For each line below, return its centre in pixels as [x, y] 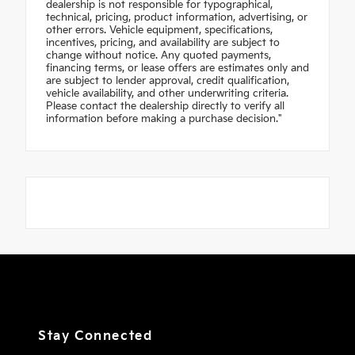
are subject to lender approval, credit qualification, [168, 81]
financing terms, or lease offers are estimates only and [177, 69]
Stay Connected [95, 337]
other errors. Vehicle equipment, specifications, [159, 31]
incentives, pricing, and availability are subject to [163, 43]
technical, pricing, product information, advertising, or [177, 18]
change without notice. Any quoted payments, [158, 56]
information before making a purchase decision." [164, 119]
